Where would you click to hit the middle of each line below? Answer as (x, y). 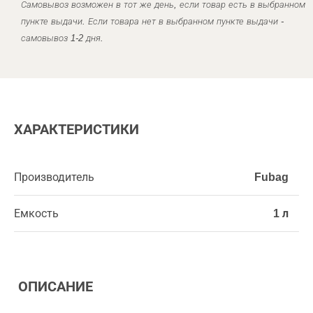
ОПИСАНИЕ (53, 286)
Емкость (36, 213)
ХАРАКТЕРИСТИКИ (77, 129)
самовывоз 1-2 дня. (62, 38)
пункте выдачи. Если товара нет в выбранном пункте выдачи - (152, 21)
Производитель (54, 177)
